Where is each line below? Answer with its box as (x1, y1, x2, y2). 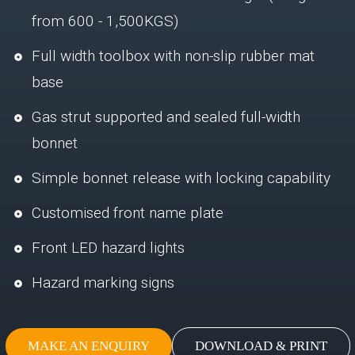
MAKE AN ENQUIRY (27, 338, 150, 353)
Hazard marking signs (32, 273, 174, 292)
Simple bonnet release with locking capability (32, 168, 330, 187)
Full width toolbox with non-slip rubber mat (32, 46, 315, 65)
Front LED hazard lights (32, 238, 185, 257)
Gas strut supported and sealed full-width (32, 107, 300, 126)
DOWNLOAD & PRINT (194, 338, 327, 353)
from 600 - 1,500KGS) (32, 11, 178, 30)
